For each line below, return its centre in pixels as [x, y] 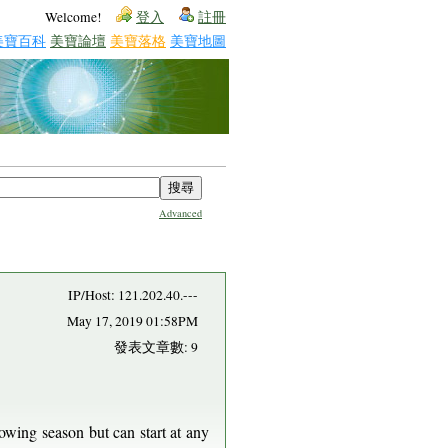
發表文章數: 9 [156, 347]
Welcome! [73, 17]
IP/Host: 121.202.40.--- [133, 295]
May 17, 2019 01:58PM [132, 321]
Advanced [180, 213]
